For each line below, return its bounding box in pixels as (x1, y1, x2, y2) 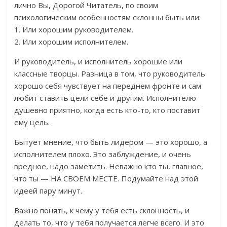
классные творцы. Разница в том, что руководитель (14, 68, 206, 79)
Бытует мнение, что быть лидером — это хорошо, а (14, 137, 208, 147)
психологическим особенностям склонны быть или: (14, 12, 201, 23)
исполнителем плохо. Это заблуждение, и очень (14, 149, 192, 160)
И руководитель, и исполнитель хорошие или (14, 56, 183, 67)
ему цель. (14, 117, 50, 128)
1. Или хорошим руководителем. (14, 24, 134, 35)
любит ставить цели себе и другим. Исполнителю (14, 93, 197, 103)
